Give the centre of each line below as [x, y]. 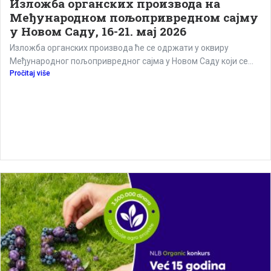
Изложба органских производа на [115, 119]
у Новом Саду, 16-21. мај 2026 [98, 147]
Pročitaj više [30, 189]
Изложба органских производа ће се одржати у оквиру [119, 164]
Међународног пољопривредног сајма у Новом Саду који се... [132, 177]
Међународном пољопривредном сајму [134, 133]
